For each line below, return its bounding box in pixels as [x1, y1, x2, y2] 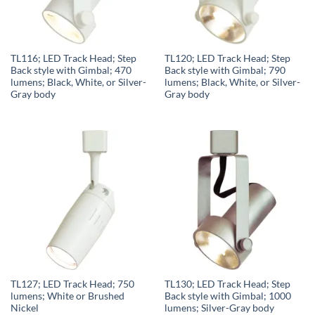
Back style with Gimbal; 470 [10, 64, 131, 76]
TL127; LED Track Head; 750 [10, 278, 134, 290]
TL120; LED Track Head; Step [164, 52, 290, 64]
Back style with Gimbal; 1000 [164, 290, 291, 302]
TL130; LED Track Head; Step [164, 278, 290, 290]
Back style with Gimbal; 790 [164, 64, 285, 76]
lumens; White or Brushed [10, 290, 124, 302]
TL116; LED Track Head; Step [10, 52, 136, 64]
